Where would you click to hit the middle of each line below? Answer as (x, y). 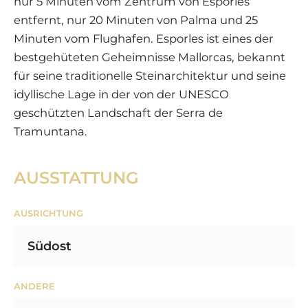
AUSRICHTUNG (48, 213)
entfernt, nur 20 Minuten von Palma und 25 (136, 20)
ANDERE (34, 286)
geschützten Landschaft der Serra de (118, 113)
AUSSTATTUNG (76, 178)
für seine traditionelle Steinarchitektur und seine (150, 76)
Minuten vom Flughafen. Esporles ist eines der (144, 38)
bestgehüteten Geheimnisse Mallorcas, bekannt (150, 57)
